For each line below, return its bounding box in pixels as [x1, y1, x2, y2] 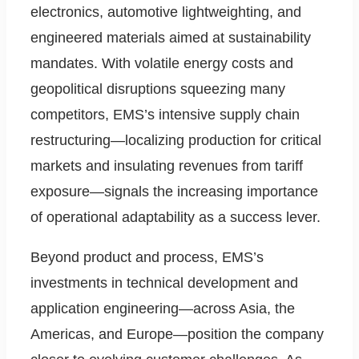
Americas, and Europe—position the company [30, 326, 324, 343]
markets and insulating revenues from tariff [30, 158, 303, 175]
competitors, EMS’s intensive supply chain [30, 107, 300, 123]
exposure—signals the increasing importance [30, 184, 318, 200]
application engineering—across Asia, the [30, 301, 295, 317]
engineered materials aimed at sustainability [30, 30, 311, 46]
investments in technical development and [30, 275, 298, 292]
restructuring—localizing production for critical [30, 132, 321, 149]
